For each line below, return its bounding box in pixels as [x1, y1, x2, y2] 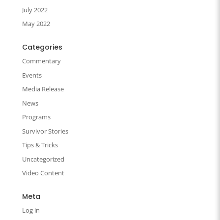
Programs [22, 112, 51, 121]
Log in [22, 206, 40, 215]
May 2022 [22, 19, 50, 28]
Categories [22, 42, 62, 52]
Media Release [22, 84, 64, 93]
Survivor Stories [22, 126, 68, 136]
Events [22, 70, 42, 80]
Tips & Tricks [22, 140, 58, 149]
